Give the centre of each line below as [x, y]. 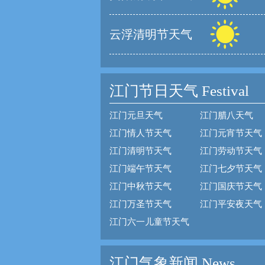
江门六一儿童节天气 [149, 222]
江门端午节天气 [140, 169]
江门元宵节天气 [231, 133]
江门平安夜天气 [231, 204]
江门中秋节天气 [140, 186]
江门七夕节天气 [231, 169]
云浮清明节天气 [151, 34]
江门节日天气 [154, 91]
